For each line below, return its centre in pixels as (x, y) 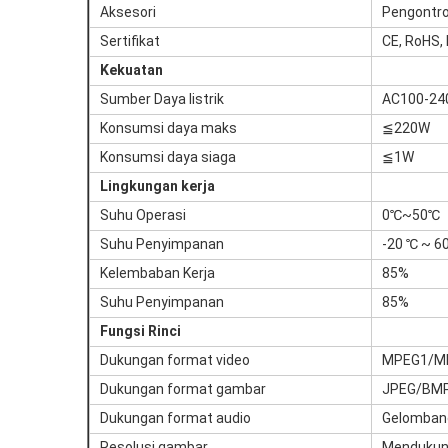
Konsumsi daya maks (168, 128)
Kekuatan (131, 70)
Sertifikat (130, 41)
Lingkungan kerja (157, 186)
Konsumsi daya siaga (168, 157)
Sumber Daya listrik (162, 99)
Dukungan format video (175, 360)
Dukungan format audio (175, 418)
